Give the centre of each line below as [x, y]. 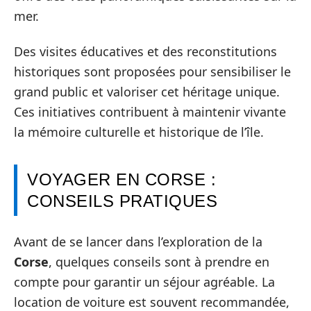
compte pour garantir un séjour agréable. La [144, 281]
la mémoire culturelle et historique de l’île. [139, 132]
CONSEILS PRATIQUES [122, 201]
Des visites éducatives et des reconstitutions [145, 51]
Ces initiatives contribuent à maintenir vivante [150, 112]
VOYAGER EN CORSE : [121, 179]
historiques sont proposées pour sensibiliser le [152, 72]
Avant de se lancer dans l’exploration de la [138, 241]
